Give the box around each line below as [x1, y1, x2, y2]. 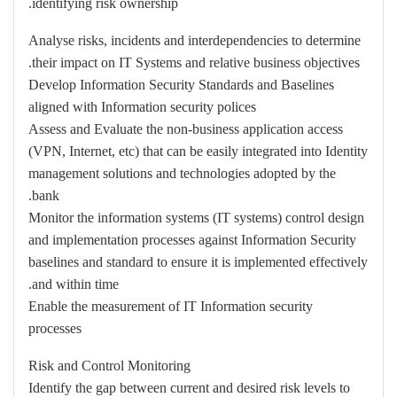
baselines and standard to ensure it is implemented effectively [28, 254, 368, 269]
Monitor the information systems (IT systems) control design [28, 210, 364, 225]
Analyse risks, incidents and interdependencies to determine [28, 33, 361, 48]
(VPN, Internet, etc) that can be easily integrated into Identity [28, 144, 368, 159]
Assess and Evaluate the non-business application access [28, 121, 343, 136]
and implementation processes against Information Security [28, 232, 356, 247]
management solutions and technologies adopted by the [28, 166, 336, 181]
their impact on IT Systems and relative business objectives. [32, 55, 360, 70]
